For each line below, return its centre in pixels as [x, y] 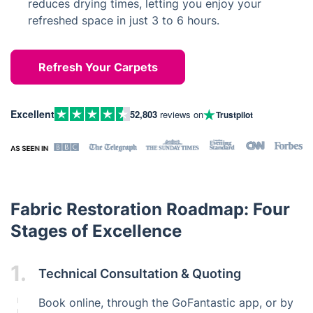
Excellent [32, 114]
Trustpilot [234, 115]
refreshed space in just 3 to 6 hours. [124, 20]
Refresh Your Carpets [98, 67]
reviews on [180, 114]
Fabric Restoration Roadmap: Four [150, 209]
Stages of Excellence [96, 231]
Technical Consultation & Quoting [140, 273]
